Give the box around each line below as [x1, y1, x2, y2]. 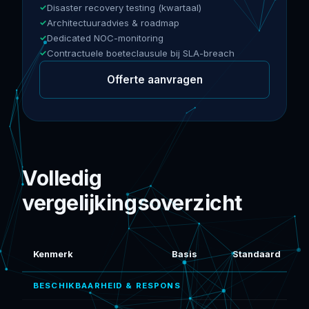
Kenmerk [33, 248, 73, 259]
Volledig [22, 165, 102, 190]
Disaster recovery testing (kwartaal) [47, 1, 201, 13]
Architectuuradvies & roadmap [47, 17, 179, 28]
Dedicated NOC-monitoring [47, 32, 163, 43]
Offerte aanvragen [106, 72, 203, 86]
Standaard [232, 248, 281, 259]
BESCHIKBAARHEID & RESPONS [33, 280, 181, 290]
